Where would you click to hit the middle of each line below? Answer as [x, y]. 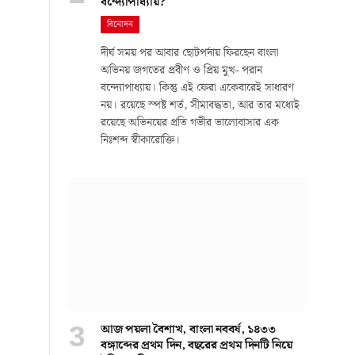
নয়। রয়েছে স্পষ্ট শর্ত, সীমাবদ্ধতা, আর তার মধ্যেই [200, 106]
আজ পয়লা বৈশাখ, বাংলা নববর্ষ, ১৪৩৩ [188, 329]
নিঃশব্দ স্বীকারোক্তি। [140, 141]
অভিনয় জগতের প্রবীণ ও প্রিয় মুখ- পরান [181, 71]
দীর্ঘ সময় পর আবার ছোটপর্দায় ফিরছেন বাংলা [190, 53]
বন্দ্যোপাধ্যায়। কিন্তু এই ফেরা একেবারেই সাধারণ [197, 88]
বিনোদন [120, 25]
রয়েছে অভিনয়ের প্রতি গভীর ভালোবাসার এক [190, 123]
